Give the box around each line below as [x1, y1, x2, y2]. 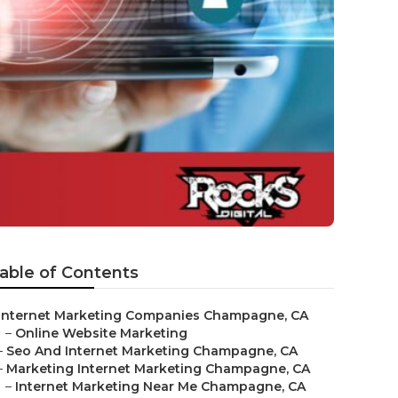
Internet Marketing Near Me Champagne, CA [15, 378, 306, 394]
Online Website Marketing [15, 325, 187, 341]
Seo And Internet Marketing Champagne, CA [6, 343, 298, 359]
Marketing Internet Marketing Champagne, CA [6, 361, 310, 377]
